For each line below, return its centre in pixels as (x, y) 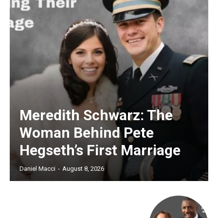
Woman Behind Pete (87, 133)
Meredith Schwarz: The (96, 115)
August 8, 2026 (83, 169)
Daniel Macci (37, 169)
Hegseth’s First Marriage (100, 150)
